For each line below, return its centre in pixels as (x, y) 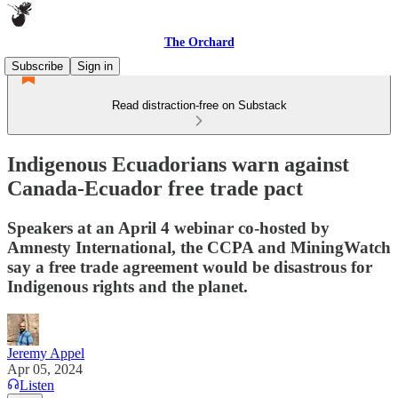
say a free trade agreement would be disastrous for (190, 267)
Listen (37, 385)
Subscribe (37, 66)
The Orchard (199, 42)
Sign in (95, 66)
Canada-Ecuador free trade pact (155, 188)
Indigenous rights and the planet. (127, 286)
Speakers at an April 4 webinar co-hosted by (168, 227)
